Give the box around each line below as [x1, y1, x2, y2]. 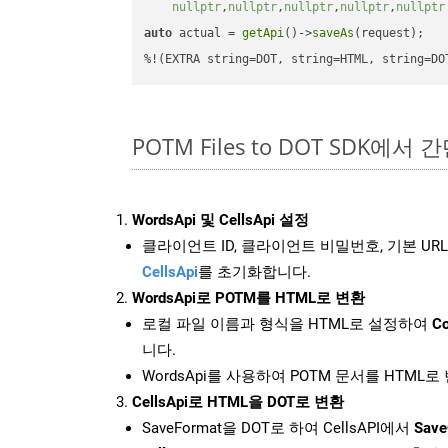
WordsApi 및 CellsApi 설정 [132, 210, 309, 229]
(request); [354, 26, 425, 41]
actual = [172, 26, 243, 41]
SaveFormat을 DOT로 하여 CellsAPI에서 [142, 418, 414, 437]
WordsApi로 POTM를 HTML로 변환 [132, 288, 365, 307]
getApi [242, 26, 285, 41]
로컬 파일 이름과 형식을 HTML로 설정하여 [142, 314, 432, 333]
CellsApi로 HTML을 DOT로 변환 [132, 392, 344, 411]
